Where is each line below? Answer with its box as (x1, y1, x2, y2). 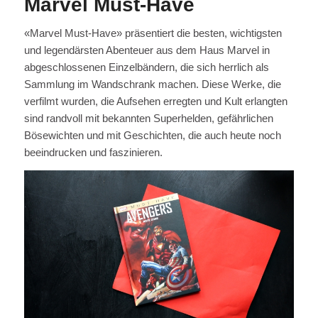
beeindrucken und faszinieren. (23, 146, 163, 158)
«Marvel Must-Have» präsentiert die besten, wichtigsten (23, 26, 282, 39)
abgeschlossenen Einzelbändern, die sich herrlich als (23, 60, 269, 73)
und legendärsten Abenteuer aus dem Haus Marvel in (23, 43, 270, 56)
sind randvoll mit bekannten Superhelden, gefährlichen (23, 111, 273, 124)
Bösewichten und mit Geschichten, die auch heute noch (23, 128, 281, 141)
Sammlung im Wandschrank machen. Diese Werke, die (23, 77, 281, 90)
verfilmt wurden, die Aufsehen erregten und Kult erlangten (23, 94, 287, 107)
